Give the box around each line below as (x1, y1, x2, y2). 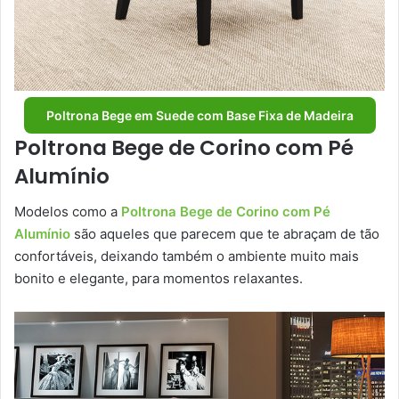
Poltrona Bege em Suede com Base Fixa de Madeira (45, 107, 354, 123)
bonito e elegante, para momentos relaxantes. (14, 270, 306, 288)
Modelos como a (14, 203, 121, 221)
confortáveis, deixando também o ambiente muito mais (14, 248, 359, 265)
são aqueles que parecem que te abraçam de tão (70, 225, 379, 243)
